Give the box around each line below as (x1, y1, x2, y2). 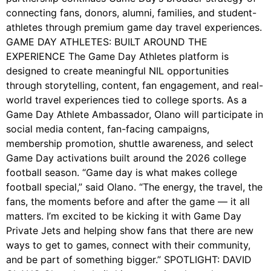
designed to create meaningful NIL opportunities (6, 65, 229, 77)
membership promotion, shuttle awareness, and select (6, 137, 253, 150)
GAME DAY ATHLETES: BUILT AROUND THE (6, 36, 207, 48)
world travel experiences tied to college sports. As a (6, 94, 247, 106)
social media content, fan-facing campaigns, (6, 123, 209, 135)
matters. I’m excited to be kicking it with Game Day (6, 210, 241, 223)
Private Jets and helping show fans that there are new (6, 224, 253, 237)
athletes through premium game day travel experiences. (6, 21, 262, 34)
